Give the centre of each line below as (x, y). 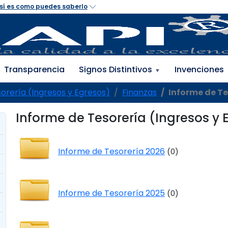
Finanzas (139, 92)
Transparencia (34, 69)
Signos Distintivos (115, 69)
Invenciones (199, 69)
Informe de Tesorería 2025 (111, 193)
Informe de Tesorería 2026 (111, 151)
